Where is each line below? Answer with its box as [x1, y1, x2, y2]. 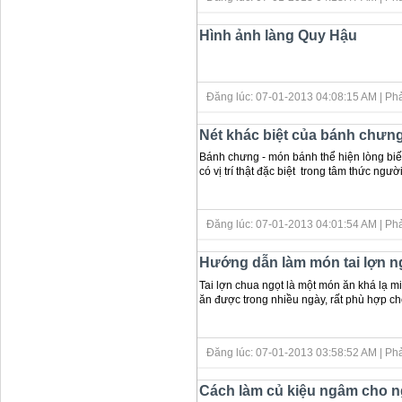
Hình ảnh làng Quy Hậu [199, 27, 357, 43]
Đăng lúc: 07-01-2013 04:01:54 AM [206, 218, 380, 232]
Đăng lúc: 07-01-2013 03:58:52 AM [206, 346, 380, 360]
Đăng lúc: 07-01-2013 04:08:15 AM [206, 90, 380, 103]
